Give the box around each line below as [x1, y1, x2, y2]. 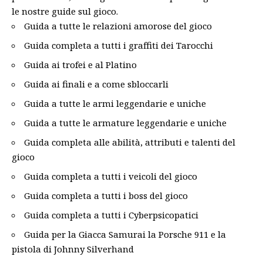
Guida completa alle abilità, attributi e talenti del [24, 136, 235, 148]
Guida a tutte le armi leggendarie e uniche [24, 97, 206, 109]
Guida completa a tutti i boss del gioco [24, 190, 188, 201]
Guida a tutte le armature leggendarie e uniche [24, 117, 227, 129]
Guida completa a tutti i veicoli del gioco [24, 170, 197, 182]
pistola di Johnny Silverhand [12, 243, 134, 255]
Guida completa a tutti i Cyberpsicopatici [24, 209, 198, 221]
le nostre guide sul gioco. [12, 5, 118, 17]
